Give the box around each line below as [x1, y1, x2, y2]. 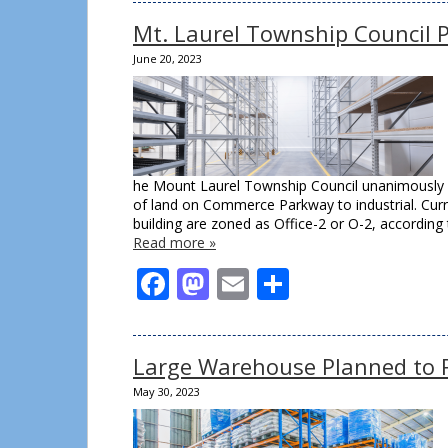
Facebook [169, 262, 310, 305]
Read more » [133, 233, 216, 252]
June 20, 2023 [133, 51, 202, 66]
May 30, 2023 [133, 384, 200, 399]
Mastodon [209, 262, 360, 305]
